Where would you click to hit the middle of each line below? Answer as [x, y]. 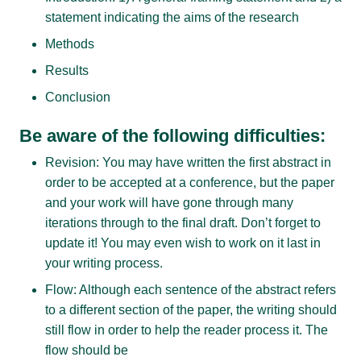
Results [67, 71]
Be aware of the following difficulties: [172, 136]
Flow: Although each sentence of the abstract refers [191, 289]
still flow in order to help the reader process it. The [187, 330]
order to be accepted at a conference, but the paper [190, 182]
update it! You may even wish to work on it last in [183, 243]
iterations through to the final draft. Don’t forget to [183, 222]
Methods [70, 44]
